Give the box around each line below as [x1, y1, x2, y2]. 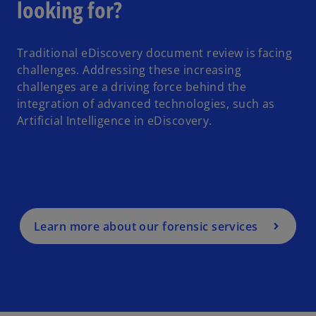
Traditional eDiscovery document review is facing [17, 44, 293, 61]
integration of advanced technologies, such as [17, 95, 275, 111]
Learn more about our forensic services [33, 219, 258, 235]
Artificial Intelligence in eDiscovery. [17, 112, 212, 128]
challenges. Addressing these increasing [17, 61, 242, 78]
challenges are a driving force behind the [17, 78, 247, 95]
